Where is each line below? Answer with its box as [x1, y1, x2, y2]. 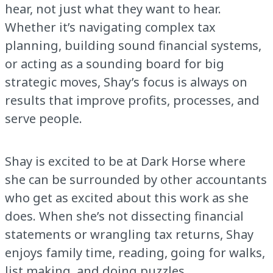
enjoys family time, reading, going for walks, [5, 244, 265, 261]
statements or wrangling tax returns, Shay [5, 226, 253, 243]
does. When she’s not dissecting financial [5, 208, 244, 225]
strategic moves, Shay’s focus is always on [5, 74, 247, 91]
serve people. [5, 110, 82, 127]
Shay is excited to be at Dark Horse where [5, 153, 246, 170]
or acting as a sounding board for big [5, 55, 224, 73]
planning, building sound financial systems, [5, 37, 261, 54]
